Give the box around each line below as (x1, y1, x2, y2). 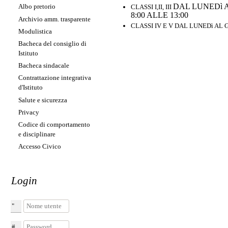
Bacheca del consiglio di (18, 39, 87, 47)
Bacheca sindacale (18, 62, 69, 70)
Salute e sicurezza (18, 96, 67, 104)
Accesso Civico (18, 142, 61, 151)
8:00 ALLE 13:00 (130, 10, 188, 19)
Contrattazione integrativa (18, 74, 91, 82)
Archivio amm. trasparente (18, 15, 91, 23)
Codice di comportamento (18, 120, 90, 128)
